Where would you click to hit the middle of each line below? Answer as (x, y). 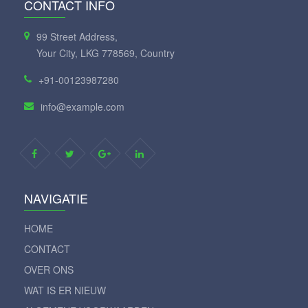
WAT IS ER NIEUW (65, 290)
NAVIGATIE (56, 198)
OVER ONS (49, 269)
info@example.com (82, 106)
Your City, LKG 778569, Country (106, 53)
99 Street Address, (77, 36)
